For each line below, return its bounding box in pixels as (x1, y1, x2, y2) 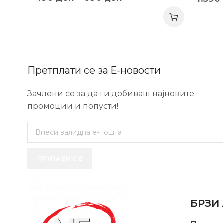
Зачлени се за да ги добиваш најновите (27, 89, 194, 99)
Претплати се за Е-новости (27, 64, 161, 77)
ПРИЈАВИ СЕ (37, 154, 82, 162)
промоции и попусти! (27, 101, 118, 111)
